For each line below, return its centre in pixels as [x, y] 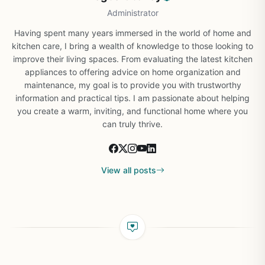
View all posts [128, 170]
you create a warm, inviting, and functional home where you [132, 111]
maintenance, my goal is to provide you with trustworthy [132, 85]
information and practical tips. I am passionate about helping [132, 98]
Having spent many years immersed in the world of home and [132, 33]
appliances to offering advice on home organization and [132, 72]
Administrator [132, 13]
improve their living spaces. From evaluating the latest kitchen [132, 59]
